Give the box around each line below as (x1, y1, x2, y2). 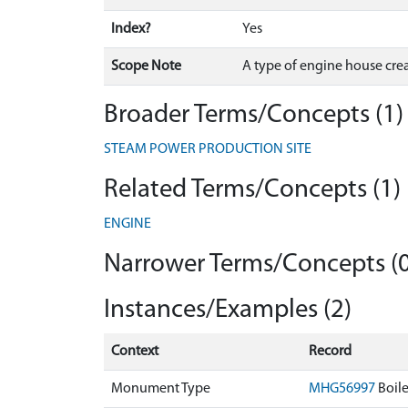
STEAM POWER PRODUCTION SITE (104, 142, 311, 157)
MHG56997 (309, 382, 375, 396)
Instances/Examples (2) (104, 297, 352, 323)
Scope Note (111, 59, 181, 74)
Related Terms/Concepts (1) (104, 177, 401, 203)
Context (111, 344, 158, 359)
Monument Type (111, 382, 210, 396)
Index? (111, 22, 151, 36)
